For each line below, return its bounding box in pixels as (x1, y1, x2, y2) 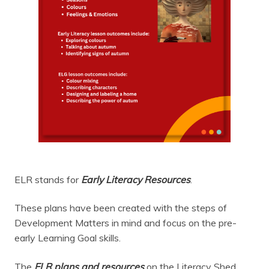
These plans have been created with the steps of (14, 202, 227, 214)
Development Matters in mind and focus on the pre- (14, 217, 237, 229)
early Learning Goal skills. (14, 232, 121, 244)
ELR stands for (14, 173, 81, 186)
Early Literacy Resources (81, 173, 190, 186)
